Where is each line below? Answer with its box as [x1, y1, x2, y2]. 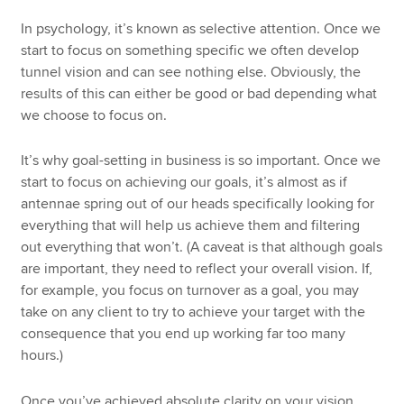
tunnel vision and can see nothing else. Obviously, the [21, 62, 362, 81]
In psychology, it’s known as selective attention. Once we [21, 19, 381, 38]
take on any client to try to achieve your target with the [21, 303, 366, 322]
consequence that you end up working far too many [21, 325, 346, 344]
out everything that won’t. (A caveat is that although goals [21, 238, 383, 257]
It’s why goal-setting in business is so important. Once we [21, 151, 381, 170]
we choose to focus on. [21, 106, 168, 124]
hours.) [21, 346, 64, 365]
